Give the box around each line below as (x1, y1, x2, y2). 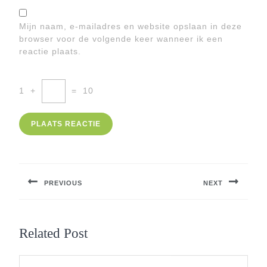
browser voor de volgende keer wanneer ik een (19, 34, 223, 44)
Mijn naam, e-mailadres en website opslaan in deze (19, 21, 242, 31)
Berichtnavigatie (18, 145, 118, 161)
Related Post (19, 225, 88, 241)
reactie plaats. (19, 46, 81, 56)
